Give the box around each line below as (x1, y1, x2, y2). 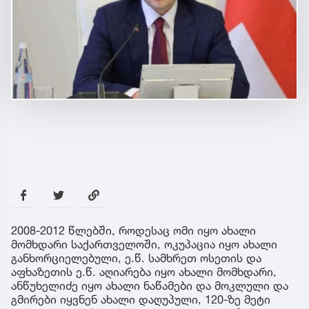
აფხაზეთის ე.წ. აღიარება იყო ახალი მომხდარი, (11, 265, 277, 279)
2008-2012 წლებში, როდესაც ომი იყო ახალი (11, 223, 256, 238)
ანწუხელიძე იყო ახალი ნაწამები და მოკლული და (11, 279, 288, 293)
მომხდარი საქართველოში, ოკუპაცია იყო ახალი (11, 237, 277, 252)
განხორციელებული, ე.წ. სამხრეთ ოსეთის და (11, 251, 261, 266)
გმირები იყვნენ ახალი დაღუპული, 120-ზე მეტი (11, 292, 270, 307)
